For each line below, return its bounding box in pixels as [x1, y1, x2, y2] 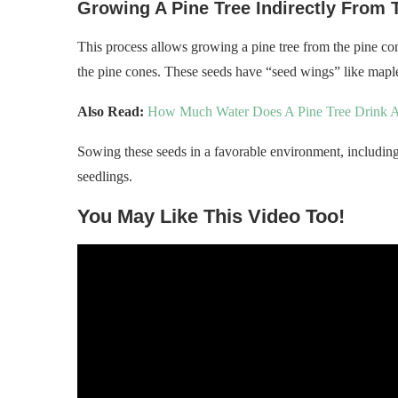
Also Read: [77, 104, 144, 119]
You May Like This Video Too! [77, 205, 345, 227]
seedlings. [77, 169, 132, 184]
